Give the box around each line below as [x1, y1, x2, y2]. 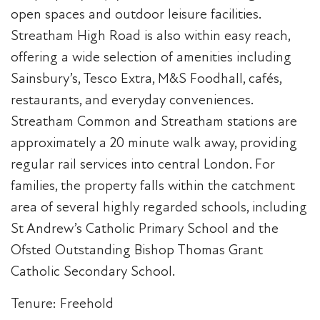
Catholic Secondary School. [11, 263, 175, 280]
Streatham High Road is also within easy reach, [11, 27, 290, 44]
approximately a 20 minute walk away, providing [11, 134, 297, 151]
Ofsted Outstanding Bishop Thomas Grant [11, 241, 263, 259]
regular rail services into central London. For [11, 156, 275, 173]
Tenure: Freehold [11, 295, 114, 312]
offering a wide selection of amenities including [11, 49, 291, 66]
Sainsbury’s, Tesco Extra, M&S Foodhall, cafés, [11, 70, 281, 87]
